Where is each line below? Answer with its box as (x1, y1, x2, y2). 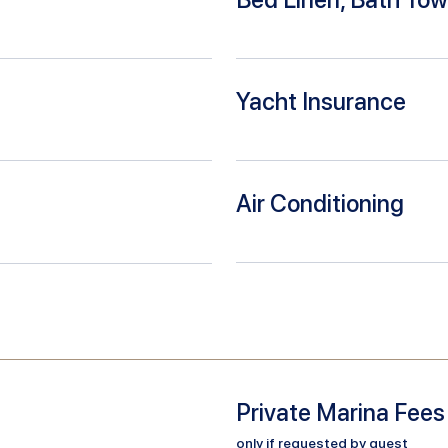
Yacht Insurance (236, 86, 406, 116)
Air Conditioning (236, 188, 404, 218)
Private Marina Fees (236, 397, 445, 427)
